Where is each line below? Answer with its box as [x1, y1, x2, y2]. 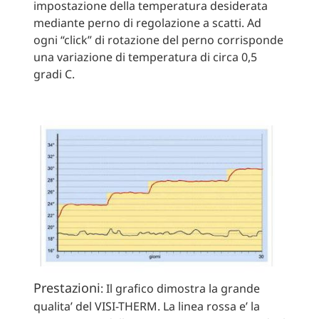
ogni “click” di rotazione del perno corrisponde [33, 32, 283, 48]
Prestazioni [33, 278, 100, 296]
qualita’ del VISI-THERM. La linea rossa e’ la [33, 298, 260, 314]
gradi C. [33, 66, 75, 83]
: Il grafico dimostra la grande [100, 280, 260, 296]
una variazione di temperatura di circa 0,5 [33, 49, 257, 66]
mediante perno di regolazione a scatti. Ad [33, 15, 261, 31]
